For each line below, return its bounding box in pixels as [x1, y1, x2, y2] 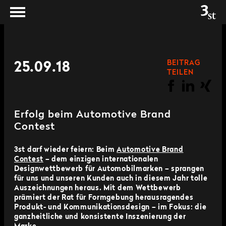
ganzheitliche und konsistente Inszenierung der [14, 213, 186, 220]
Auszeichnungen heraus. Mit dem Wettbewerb [14, 185, 181, 192]
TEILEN [166, 69, 194, 76]
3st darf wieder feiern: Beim [14, 146, 117, 153]
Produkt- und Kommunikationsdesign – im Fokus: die [14, 204, 207, 211]
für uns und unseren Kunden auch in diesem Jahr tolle [14, 175, 208, 182]
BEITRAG [166, 60, 201, 67]
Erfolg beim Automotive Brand [14, 110, 171, 120]
